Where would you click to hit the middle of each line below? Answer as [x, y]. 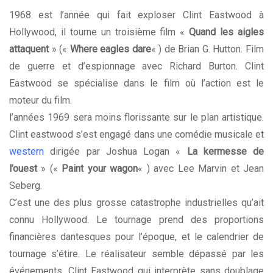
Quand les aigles [227, 32]
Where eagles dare [110, 49]
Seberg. [26, 186]
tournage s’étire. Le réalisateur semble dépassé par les [136, 254]
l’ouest [23, 169]
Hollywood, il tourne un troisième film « [99, 32]
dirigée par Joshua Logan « [115, 152]
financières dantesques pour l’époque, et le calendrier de [136, 237]
